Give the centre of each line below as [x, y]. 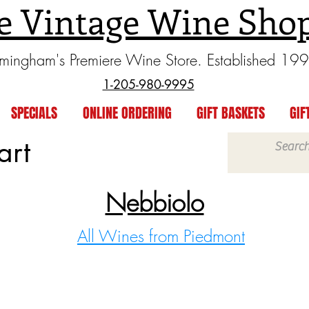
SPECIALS [34, 113]
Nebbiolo [154, 203]
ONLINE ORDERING [127, 113]
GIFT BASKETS [231, 113]
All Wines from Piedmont [161, 236]
